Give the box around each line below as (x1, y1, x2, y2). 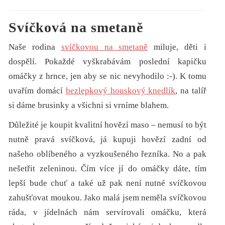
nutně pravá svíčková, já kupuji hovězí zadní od (9, 135, 206, 145)
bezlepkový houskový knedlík (65, 86, 176, 96)
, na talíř (175, 86, 206, 96)
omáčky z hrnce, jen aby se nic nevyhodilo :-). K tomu (9, 71, 206, 81)
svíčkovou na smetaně (61, 42, 148, 52)
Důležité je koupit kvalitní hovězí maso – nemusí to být (9, 120, 206, 130)
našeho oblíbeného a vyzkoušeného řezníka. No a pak (9, 149, 206, 159)
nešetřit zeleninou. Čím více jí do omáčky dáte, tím (9, 164, 206, 174)
